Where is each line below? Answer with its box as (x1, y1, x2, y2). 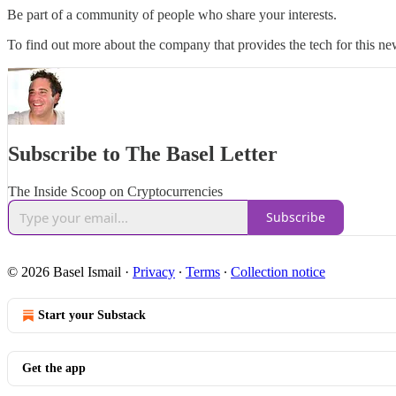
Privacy (133, 263, 175, 279)
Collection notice (231, 263, 325, 279)
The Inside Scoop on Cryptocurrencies (8, 183, 223, 199)
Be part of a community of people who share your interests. (7, 6, 337, 22)
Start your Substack (38, 308, 146, 322)
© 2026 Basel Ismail (7, 263, 121, 279)
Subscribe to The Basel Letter (8, 141, 278, 165)
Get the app (22, 361, 86, 375)
